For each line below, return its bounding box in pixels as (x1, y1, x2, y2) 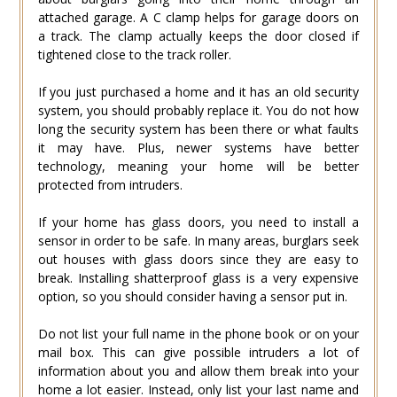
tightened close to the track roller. (37, 45, 231, 63)
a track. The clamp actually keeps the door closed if (37, 27, 360, 44)
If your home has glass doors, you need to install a (37, 213, 360, 230)
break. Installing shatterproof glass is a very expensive (37, 269, 360, 286)
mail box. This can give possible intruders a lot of (37, 343, 360, 361)
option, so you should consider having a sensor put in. (37, 287, 347, 305)
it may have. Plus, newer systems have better (37, 138, 360, 156)
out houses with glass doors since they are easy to (37, 250, 360, 268)
